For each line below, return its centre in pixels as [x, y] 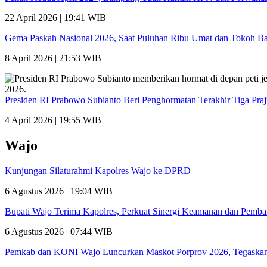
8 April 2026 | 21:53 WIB [53, 58]
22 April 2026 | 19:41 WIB [55, 18]
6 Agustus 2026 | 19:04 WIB [59, 191]
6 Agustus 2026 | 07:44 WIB [59, 232]
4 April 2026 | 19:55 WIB [53, 120]
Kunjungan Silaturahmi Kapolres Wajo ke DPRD [98, 171]
